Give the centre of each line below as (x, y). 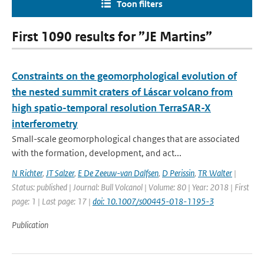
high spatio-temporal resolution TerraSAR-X (111, 108)
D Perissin (178, 173)
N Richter (27, 173)
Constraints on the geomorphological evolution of (124, 76)
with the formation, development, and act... (97, 153)
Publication (30, 225)
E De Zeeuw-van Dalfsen (118, 173)
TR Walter (215, 173)
